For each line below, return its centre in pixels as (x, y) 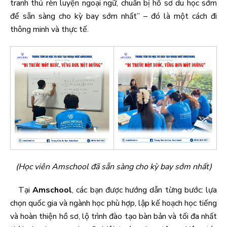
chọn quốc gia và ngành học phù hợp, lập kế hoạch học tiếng (113, 203)
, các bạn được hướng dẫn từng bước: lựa (144, 190)
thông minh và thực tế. (49, 29)
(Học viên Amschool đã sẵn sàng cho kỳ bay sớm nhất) (113, 167)
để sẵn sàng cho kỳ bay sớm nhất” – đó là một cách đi (113, 16)
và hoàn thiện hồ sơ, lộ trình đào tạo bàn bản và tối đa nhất (113, 216)
